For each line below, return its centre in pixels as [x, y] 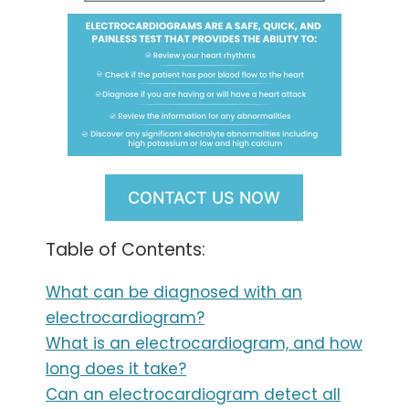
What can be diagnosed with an [174, 292]
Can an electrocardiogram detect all [193, 394]
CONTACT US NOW [204, 197]
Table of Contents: [126, 249]
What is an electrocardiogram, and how [204, 343]
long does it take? [116, 368]
